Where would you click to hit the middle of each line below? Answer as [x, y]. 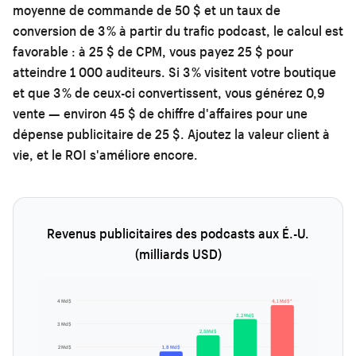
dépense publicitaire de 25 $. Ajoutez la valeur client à [171, 133]
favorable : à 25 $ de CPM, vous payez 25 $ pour [153, 51]
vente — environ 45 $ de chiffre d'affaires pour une [160, 113]
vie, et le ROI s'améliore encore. [105, 154]
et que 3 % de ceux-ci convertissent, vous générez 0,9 [169, 92]
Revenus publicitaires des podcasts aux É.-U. [178, 233]
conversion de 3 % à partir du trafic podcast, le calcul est [178, 30]
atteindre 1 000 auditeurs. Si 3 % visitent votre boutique [174, 72]
